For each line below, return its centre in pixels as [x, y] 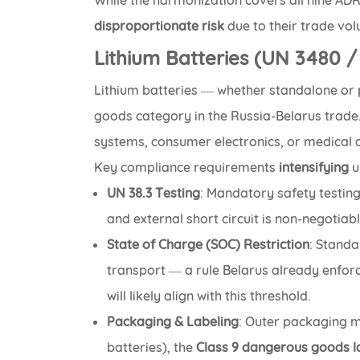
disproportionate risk [160, 26]
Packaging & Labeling [173, 322]
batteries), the [152, 348]
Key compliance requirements [187, 168]
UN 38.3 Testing [154, 193]
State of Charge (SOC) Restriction [209, 245]
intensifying [314, 168]
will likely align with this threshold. [209, 296]
